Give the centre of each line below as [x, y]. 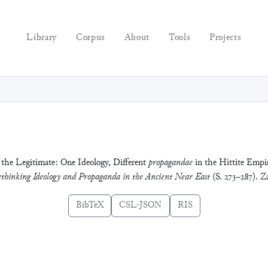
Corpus [90, 38]
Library [42, 38]
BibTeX [89, 205]
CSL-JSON [140, 205]
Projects [226, 38]
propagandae [170, 163]
